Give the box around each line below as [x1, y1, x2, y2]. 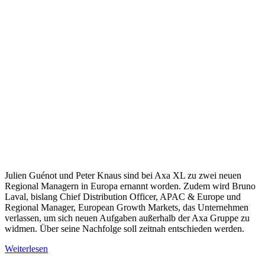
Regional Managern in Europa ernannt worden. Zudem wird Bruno [5, 180, 256, 191]
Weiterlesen [5, 243, 48, 254]
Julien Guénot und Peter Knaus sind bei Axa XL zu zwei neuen [5, 170, 241, 180]
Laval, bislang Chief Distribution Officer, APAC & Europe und [5, 191, 241, 202]
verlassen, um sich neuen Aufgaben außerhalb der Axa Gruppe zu [5, 212, 250, 223]
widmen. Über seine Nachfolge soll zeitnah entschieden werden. [5, 223, 244, 234]
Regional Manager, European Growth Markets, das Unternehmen [5, 202, 248, 212]
